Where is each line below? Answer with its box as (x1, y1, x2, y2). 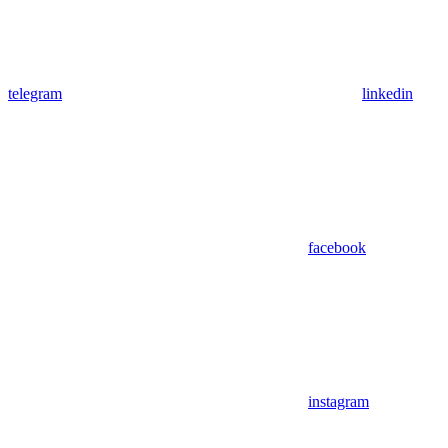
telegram (8, 84, 62, 102)
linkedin (362, 84, 413, 102)
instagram (308, 392, 369, 410)
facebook (308, 238, 366, 256)
